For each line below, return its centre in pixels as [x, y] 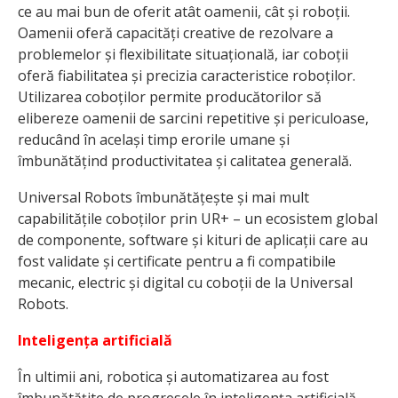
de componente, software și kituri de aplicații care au [193, 240]
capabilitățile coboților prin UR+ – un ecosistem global [198, 219]
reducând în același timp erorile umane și [154, 140]
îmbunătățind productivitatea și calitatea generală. [185, 161]
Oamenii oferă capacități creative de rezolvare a [175, 33]
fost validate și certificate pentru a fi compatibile [177, 262]
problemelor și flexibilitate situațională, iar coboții [183, 55]
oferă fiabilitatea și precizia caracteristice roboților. [187, 76]
